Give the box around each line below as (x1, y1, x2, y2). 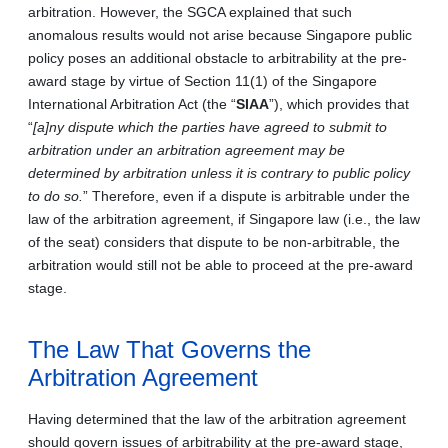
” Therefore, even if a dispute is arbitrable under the (83, 187, 410, 204)
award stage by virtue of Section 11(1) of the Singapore (28, 72, 377, 89)
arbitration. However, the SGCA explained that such (28, 3, 352, 20)
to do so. (28, 187, 83, 204)
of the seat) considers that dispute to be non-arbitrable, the (28, 233, 400, 250)
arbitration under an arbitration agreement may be (28, 141, 345, 158)
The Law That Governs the (28, 335, 311, 363)
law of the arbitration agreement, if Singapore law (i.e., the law (28, 210, 420, 227)
